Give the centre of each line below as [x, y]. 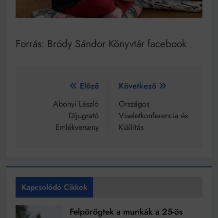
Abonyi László [76, 104]
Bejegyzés [54, 89]
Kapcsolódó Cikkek [54, 187]
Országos [134, 104]
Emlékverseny [77, 127]
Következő [137, 86]
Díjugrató [84, 116]
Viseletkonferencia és [153, 116]
